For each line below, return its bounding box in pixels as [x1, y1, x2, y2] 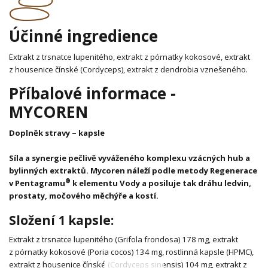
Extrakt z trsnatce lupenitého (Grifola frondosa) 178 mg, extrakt [9, 233, 238, 245]
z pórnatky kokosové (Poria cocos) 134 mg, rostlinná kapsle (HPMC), [9, 246, 254, 257]
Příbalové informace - [9, 82, 176, 104]
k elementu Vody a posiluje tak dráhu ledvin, [71, 177, 251, 188]
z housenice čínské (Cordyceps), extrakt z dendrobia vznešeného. [9, 63, 248, 75]
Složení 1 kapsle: [9, 212, 114, 229]
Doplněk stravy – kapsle [9, 127, 105, 138]
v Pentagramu [9, 177, 65, 188]
